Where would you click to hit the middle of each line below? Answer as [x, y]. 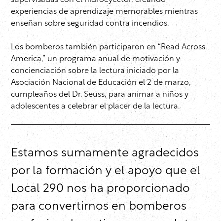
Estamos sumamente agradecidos [105, 154]
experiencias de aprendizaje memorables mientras [104, 12]
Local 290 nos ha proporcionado [100, 189]
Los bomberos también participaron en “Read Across [108, 48]
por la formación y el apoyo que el [106, 171]
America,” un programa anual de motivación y [95, 59]
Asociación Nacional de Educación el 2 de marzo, [101, 83]
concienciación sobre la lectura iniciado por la [95, 71]
